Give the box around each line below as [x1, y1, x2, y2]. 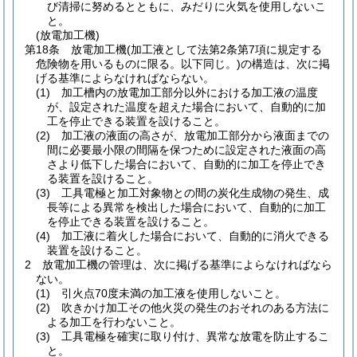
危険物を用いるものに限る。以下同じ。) [36, 57, 241, 70]
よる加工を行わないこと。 [47, 316, 181, 328]
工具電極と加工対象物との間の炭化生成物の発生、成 [61, 186, 329, 199]
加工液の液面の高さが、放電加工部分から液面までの [61, 129, 329, 142]
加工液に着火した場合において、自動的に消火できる [61, 229, 329, 242]
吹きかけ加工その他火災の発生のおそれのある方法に [61, 301, 329, 314]
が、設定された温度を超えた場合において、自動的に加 [47, 100, 326, 113]
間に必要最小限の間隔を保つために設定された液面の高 [47, 143, 326, 156]
